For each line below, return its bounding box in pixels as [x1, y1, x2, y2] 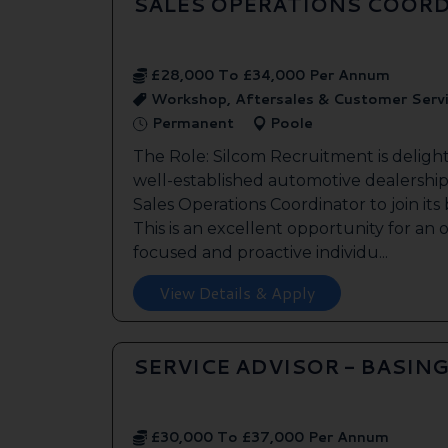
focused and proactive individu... [133, 242, 388, 262]
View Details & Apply [159, 280, 315, 304]
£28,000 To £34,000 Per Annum [147, 64, 390, 85]
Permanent [148, 112, 234, 133]
